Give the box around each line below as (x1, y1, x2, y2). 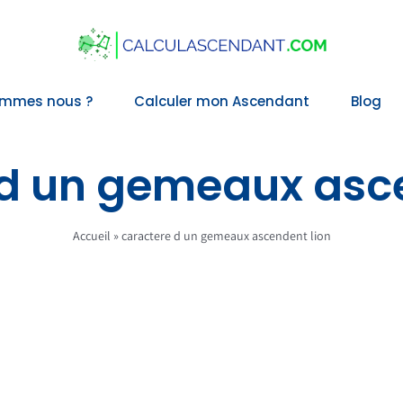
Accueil (72, 227, 111, 244)
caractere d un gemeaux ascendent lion (121, 227, 331, 244)
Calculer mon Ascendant (134, 92, 309, 112)
